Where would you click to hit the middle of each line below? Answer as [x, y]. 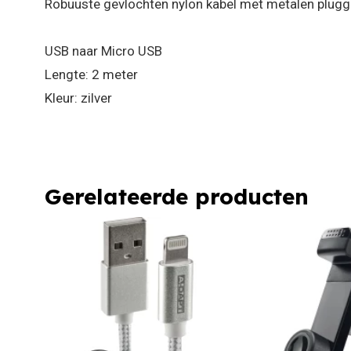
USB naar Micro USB [103, 51]
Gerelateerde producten [177, 196]
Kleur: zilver [78, 98]
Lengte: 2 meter [91, 74]
